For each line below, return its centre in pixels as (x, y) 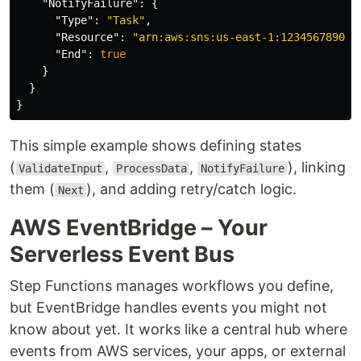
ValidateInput (60, 168)
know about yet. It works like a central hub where (178, 329)
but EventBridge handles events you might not (168, 307)
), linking (316, 167)
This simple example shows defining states (156, 145)
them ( (32, 189)
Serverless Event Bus (122, 254)
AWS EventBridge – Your (139, 228)
